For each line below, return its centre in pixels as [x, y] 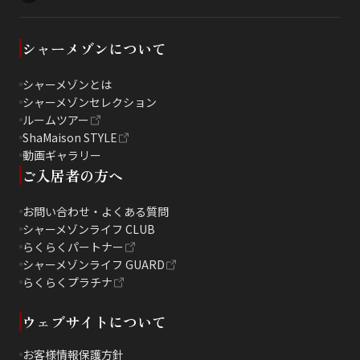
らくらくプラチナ [67, 282]
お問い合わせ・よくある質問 [96, 211]
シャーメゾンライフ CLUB [89, 229]
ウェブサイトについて [94, 321]
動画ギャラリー [62, 155]
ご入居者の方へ [72, 175]
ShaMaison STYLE [70, 137]
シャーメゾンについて [94, 48]
